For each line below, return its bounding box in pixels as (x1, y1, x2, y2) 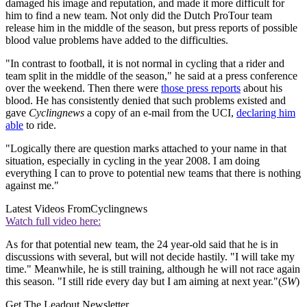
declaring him (236, 107, 295, 119)
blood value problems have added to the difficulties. (5, 34, 228, 47)
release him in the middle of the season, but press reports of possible (5, 22, 297, 34)
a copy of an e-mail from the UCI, (84, 107, 236, 119)
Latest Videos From (5, 203, 90, 215)
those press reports (161, 82, 241, 95)
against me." (5, 180, 59, 192)
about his (241, 82, 282, 95)
